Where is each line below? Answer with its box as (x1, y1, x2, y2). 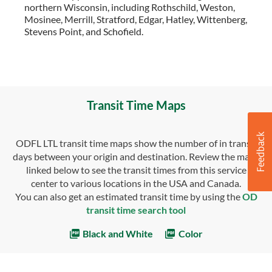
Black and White (81, 228, 153, 240)
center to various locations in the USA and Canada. (31, 177, 241, 189)
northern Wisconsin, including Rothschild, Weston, (24, 1, 235, 13)
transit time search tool (86, 204, 186, 216)
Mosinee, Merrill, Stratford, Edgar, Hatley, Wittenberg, (24, 13, 247, 25)
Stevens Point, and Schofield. (24, 25, 143, 38)
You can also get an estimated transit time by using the (15, 191, 242, 203)
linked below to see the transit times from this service (25, 164, 246, 176)
